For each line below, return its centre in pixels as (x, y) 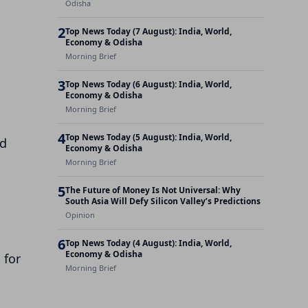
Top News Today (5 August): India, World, (148, 137)
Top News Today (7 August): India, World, (148, 31)
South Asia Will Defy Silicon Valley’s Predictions (163, 201)
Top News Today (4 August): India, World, (148, 243)
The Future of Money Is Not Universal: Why (153, 190)
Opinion (80, 215)
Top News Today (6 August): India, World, (148, 84)
